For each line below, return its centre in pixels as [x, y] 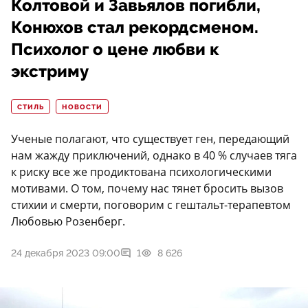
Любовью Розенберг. [68, 222]
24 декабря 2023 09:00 [66, 253]
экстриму [50, 72]
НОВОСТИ [82, 108]
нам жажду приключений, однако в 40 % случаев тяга [154, 156]
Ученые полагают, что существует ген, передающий [150, 139]
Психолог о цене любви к [115, 50]
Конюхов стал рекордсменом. [135, 28]
